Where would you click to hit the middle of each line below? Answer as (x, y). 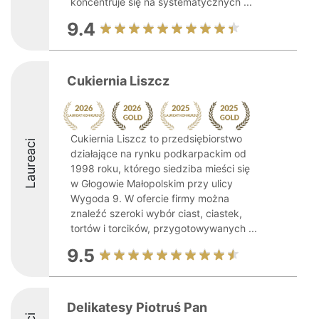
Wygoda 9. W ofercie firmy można (150, 198)
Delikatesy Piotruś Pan (137, 307)
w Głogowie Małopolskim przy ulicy (152, 183)
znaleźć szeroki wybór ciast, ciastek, (156, 213)
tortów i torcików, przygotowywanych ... (164, 228)
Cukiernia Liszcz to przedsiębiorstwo (156, 138)
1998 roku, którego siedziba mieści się (160, 168)
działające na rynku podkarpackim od (158, 153)
